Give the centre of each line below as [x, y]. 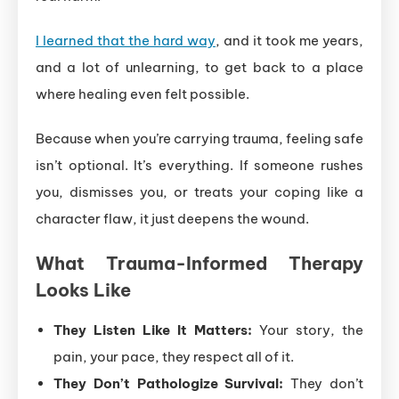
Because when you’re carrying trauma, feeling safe [199, 139]
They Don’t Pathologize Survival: [169, 384]
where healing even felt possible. [142, 94]
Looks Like [83, 290]
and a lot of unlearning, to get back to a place [199, 68]
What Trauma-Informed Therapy [199, 264]
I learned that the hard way [126, 41]
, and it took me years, [289, 41]
